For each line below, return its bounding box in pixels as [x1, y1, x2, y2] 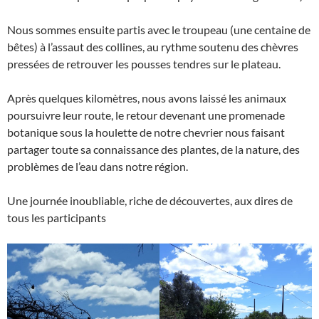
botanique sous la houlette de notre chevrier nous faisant [7, 125, 285, 140]
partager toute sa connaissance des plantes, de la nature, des [7, 142, 300, 157]
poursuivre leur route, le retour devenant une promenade [7, 108, 285, 122]
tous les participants [7, 211, 106, 225]
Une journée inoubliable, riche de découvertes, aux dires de [7, 194, 293, 208]
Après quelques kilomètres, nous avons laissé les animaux [7, 91, 286, 105]
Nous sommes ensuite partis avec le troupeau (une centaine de [7, 23, 310, 37]
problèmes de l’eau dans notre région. [7, 159, 188, 174]
